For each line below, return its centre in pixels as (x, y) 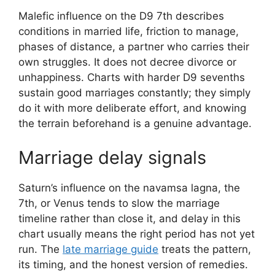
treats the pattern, (205, 249)
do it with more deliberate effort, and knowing (132, 108)
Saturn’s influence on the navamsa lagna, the (129, 188)
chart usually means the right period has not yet (137, 234)
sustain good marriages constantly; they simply (134, 93)
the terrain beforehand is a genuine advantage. (135, 123)
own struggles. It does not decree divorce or (127, 62)
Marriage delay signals (112, 157)
